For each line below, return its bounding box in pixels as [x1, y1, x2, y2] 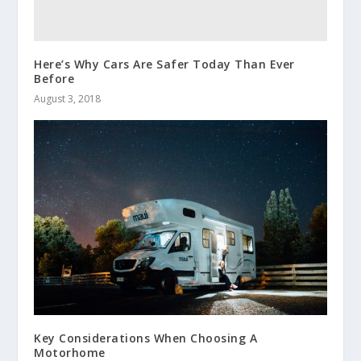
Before [34, 70, 75, 86]
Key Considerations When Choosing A [34, 330, 258, 346]
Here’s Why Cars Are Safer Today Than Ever [34, 56, 295, 72]
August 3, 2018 [34, 91, 102, 106]
